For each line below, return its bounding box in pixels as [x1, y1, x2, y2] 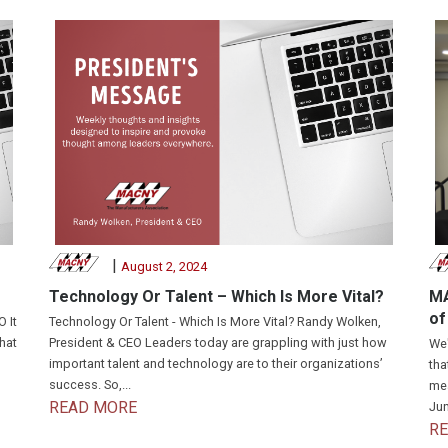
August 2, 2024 [120, 259, 207, 275]
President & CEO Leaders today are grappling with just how [49, 335, 387, 351]
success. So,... [49, 377, 131, 393]
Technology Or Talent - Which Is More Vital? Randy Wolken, [49, 314, 381, 330]
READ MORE [49, 398, 137, 418]
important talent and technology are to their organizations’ [49, 356, 383, 372]
